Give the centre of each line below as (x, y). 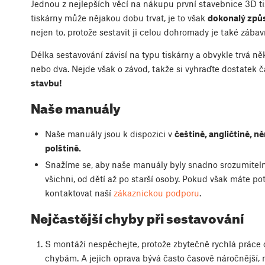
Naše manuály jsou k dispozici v (109, 134)
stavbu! (46, 83)
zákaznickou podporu (156, 193)
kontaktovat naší (79, 193)
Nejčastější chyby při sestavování (137, 218)
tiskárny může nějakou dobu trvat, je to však (119, 18)
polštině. (63, 148)
